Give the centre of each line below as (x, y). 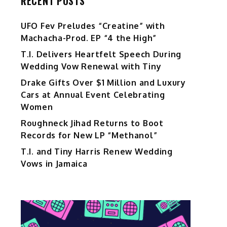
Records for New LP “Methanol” (89, 136)
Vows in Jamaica (54, 164)
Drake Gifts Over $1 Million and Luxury (103, 83)
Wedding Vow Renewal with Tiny (91, 67)
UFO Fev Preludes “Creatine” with (93, 26)
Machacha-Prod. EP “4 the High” (89, 38)
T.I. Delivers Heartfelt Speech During (101, 54)
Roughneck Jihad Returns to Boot (92, 123)
